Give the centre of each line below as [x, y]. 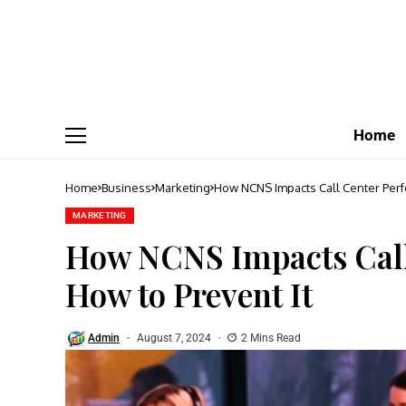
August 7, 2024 [174, 338]
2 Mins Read [271, 338]
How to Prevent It [189, 294]
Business [126, 187]
